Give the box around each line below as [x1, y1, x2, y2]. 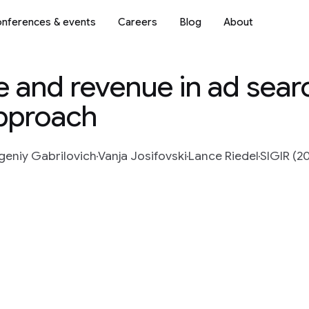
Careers [118, 15, 157, 28]
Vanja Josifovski [98, 148, 187, 163]
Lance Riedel [188, 148, 259, 163]
